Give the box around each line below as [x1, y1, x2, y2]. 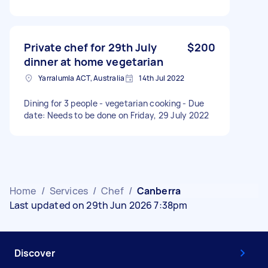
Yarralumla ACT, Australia [38, 72, 125, 83]
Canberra [136, 184, 181, 197]
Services [49, 184, 88, 197]
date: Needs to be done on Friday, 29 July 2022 [24, 109, 209, 121]
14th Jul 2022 [139, 72, 185, 83]
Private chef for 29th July [24, 39, 157, 54]
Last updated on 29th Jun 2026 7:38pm [10, 198, 188, 212]
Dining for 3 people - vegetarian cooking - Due [24, 97, 205, 109]
